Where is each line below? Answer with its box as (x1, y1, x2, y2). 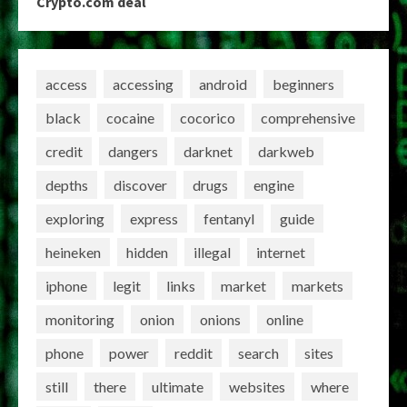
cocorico (180, 108, 235, 126)
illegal (194, 243, 231, 261)
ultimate (152, 377, 203, 395)
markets (292, 276, 343, 294)
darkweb (258, 142, 314, 160)
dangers (108, 142, 158, 160)
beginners (273, 74, 334, 93)
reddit (174, 343, 213, 362)
